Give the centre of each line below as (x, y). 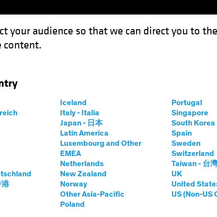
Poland (72, 204)
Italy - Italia (79, 113)
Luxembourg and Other (101, 143)
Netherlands (82, 164)
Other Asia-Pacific (92, 194)
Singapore (190, 113)
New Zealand (83, 174)
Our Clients (156, 54)
